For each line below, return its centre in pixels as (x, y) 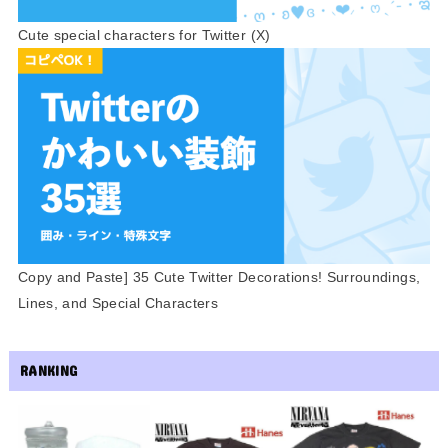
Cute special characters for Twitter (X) (144, 35)
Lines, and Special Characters (118, 303)
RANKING (49, 371)
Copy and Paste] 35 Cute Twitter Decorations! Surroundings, (219, 277)
